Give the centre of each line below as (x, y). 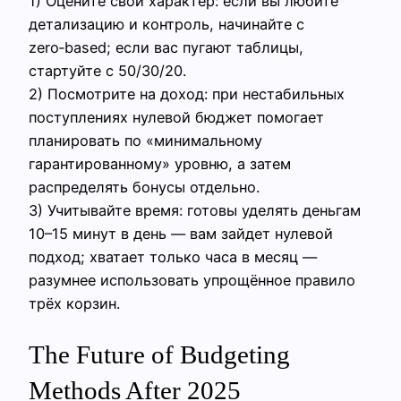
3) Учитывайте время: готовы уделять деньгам (195, 210)
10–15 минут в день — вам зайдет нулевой (181, 233)
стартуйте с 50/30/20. (107, 70)
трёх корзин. (74, 303)
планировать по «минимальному (145, 140)
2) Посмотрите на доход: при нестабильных (187, 94)
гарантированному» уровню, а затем (160, 163)
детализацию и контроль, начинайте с (166, 24)
